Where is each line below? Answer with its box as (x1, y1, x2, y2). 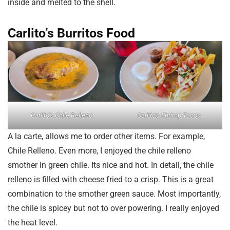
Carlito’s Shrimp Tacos (137, 111, 201, 119)
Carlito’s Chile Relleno (30, 111, 92, 119)
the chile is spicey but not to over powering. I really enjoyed (8, 203, 219, 213)
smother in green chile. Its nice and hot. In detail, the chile (8, 160, 214, 170)
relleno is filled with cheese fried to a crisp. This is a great (8, 174, 214, 184)
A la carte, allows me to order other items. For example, (8, 131, 205, 141)
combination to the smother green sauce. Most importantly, (8, 188, 221, 199)
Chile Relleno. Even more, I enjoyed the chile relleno (8, 145, 191, 156)
